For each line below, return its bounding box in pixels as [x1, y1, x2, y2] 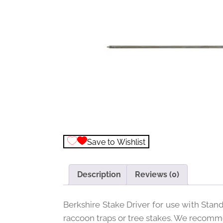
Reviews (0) [135, 170, 179, 180]
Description [77, 170, 121, 180]
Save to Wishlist [87, 137, 145, 147]
